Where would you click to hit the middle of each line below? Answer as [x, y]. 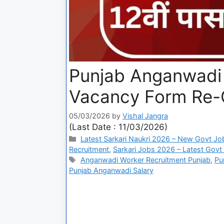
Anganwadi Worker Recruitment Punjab [146, 159]
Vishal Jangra [145, 115]
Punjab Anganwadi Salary [111, 170]
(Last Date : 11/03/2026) [118, 127]
